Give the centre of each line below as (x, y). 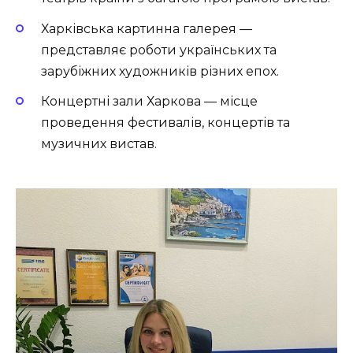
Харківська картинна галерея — (147, 28)
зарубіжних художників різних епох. (160, 71)
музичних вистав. (99, 143)
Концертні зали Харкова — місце (149, 101)
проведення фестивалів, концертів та (165, 122)
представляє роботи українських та (159, 50)
